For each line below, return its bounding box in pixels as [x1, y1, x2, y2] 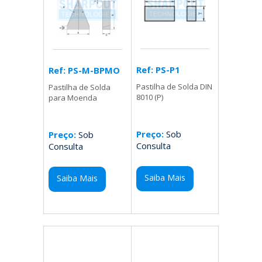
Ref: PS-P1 [136, 64, 180, 76]
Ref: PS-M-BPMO [49, 64, 120, 77]
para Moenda [49, 92, 98, 104]
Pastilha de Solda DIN [136, 81, 212, 92]
